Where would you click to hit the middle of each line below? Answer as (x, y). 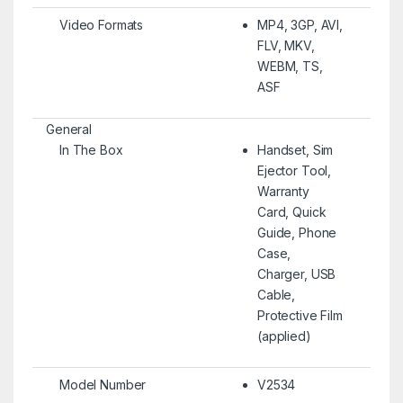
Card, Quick (291, 211)
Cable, (276, 294)
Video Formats (101, 24)
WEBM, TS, (290, 66)
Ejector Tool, (294, 170)
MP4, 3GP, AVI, (300, 24)
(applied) (284, 336)
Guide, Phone (297, 232)
